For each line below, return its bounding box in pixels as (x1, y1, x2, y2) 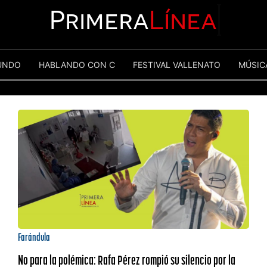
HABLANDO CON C (39, 59, 115, 70)
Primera (49, 4, 150, 35)
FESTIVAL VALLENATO (133, 59, 221, 70)
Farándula (17, 230, 50, 244)
